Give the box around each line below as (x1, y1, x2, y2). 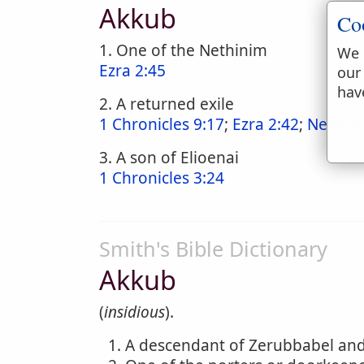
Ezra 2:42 (232, 114, 299, 135)
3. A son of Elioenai (99, 147, 239, 168)
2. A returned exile (99, 93, 234, 115)
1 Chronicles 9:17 (99, 114, 224, 135)
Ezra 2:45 (99, 60, 166, 81)
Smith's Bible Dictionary (99, 235, 327, 262)
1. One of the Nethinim (99, 40, 267, 61)
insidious (104, 301, 165, 323)
